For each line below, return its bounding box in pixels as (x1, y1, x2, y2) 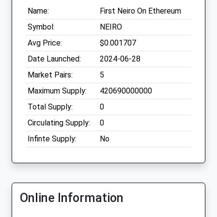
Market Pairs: (28, 70, 73, 80)
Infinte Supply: (28, 134, 77, 144)
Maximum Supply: (28, 86, 87, 96)
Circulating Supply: (28, 118, 90, 128)
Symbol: (28, 22, 55, 32)
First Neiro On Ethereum (100, 6, 181, 16)
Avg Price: (28, 38, 62, 48)
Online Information (20, 191, 124, 205)
